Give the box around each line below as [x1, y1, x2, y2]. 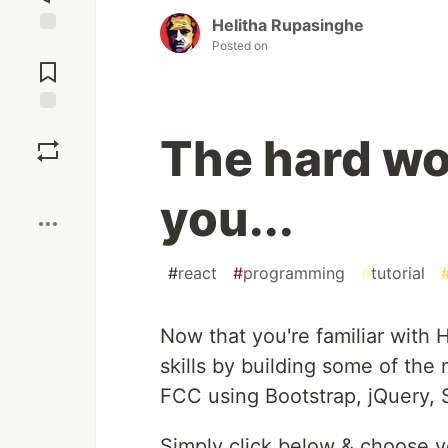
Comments [13, 55, 83, 73]
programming [243, 263, 345, 284]
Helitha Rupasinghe [212, 15, 364, 36]
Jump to [21, 38, 75, 56]
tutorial [371, 263, 425, 284]
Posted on [212, 38, 268, 54]
